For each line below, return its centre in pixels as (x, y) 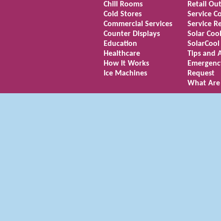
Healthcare (122, 54)
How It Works (126, 64)
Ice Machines (125, 74)
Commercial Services (138, 24)
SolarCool (203, 44)
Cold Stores (123, 14)
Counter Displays (132, 34)
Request (201, 74)
